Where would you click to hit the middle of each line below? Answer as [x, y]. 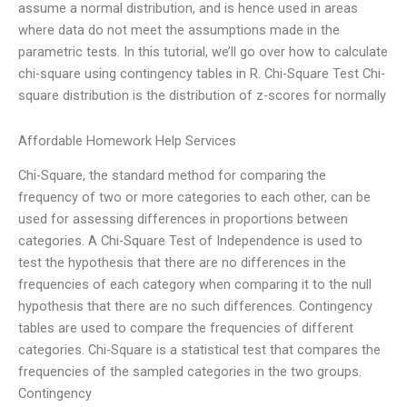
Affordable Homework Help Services [127, 140]
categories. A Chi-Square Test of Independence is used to [190, 241]
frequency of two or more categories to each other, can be [194, 198]
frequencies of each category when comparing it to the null [195, 285]
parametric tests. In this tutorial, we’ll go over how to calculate [203, 52]
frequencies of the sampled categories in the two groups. [190, 372]
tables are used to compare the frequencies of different [186, 328]
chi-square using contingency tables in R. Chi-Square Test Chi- [202, 74]
